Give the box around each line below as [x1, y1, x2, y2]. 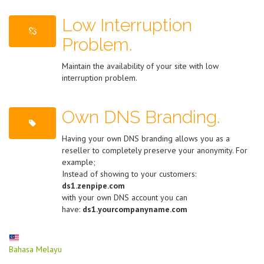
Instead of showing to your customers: [62, 169, 196, 179]
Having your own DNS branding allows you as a [62, 133, 230, 144]
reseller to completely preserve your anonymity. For [62, 145, 247, 156]
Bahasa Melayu [9, 244, 62, 255]
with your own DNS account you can [62, 192, 187, 203]
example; [62, 157, 95, 167]
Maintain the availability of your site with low [62, 61, 219, 71]
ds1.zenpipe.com [62, 180, 125, 191]
